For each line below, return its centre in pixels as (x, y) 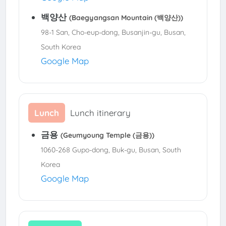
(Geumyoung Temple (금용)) (107, 135)
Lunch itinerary (100, 113)
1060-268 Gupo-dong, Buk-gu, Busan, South (111, 150)
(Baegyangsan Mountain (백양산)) (126, 17)
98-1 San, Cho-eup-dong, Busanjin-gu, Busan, (113, 32)
